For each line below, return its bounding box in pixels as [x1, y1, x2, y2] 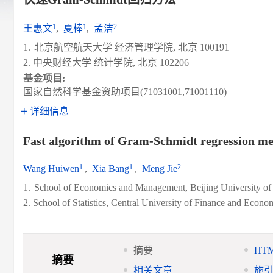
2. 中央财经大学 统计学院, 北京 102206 [23, 57, 189, 68]
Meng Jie [142, 163, 177, 174]
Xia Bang [92, 163, 129, 174]
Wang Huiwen [23, 163, 79, 174]
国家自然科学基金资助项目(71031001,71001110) [23, 87, 227, 97]
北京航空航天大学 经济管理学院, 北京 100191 [34, 42, 229, 52]
